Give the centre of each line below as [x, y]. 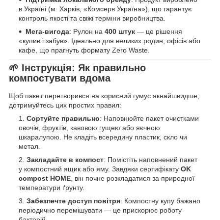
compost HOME [45, 179]
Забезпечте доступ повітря [73, 201]
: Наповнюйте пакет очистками [149, 119]
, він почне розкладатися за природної [133, 179]
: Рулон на [87, 32]
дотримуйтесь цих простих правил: [65, 105]
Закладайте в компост [65, 160]
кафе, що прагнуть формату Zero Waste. [84, 50]
